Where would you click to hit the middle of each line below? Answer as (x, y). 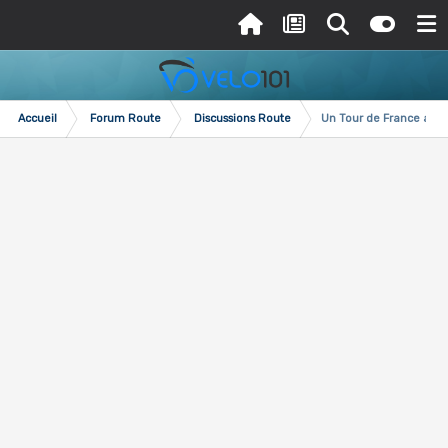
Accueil (37, 118)
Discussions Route (242, 118)
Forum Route (125, 118)
